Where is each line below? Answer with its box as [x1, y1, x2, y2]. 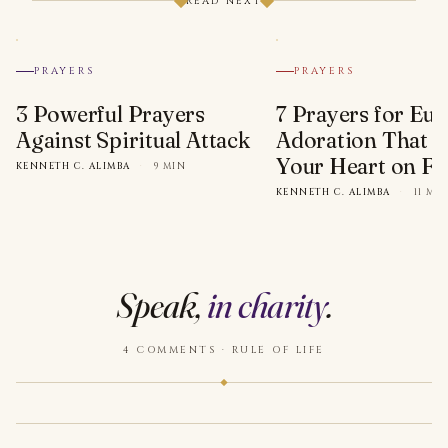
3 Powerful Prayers [16, 100, 206, 129]
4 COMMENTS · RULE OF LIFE [123, 343, 325, 358]
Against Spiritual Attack [16, 126, 250, 155]
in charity [206, 283, 326, 328]
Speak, [115, 283, 207, 328]
